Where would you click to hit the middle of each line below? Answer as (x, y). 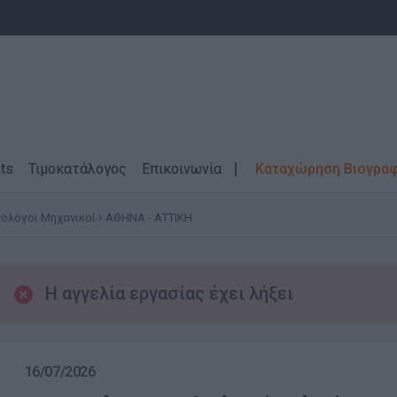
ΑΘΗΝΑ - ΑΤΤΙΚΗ (149, 218)
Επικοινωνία (182, 169)
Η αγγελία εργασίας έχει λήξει (169, 293)
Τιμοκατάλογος (78, 169)
